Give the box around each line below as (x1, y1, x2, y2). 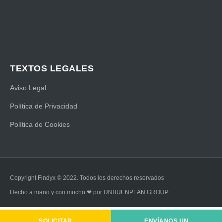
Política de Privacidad (10, 102, 77, 110)
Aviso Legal (10, 83, 46, 92)
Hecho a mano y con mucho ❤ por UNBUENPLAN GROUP (10, 188, 168, 196)
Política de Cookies (10, 120, 70, 128)
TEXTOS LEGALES (10, 63, 94, 73)
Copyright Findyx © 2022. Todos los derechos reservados (10, 174, 164, 181)
